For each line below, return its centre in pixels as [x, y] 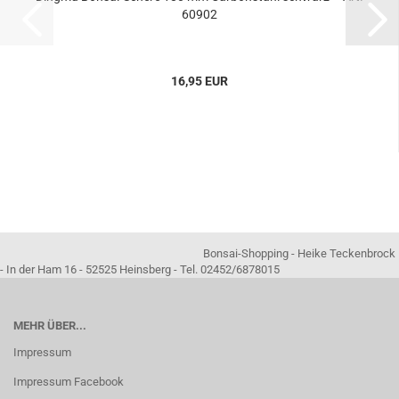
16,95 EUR [199, 81]
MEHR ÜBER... [50, 326]
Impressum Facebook [69, 382]
